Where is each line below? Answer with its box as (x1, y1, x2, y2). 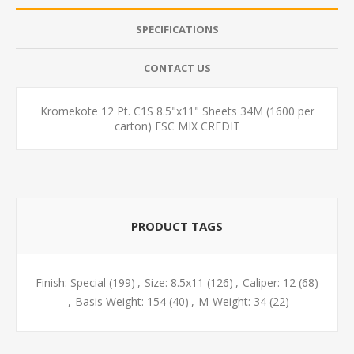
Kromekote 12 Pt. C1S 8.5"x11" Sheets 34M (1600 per (40, 103, 314, 119)
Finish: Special (36, 274, 106, 290)
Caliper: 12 (243, 274, 296, 290)
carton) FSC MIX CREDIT (114, 118, 240, 134)
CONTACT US (143, 60, 211, 75)
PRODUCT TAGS (131, 217, 223, 234)
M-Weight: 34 (198, 293, 266, 309)
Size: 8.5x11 (145, 274, 204, 290)
